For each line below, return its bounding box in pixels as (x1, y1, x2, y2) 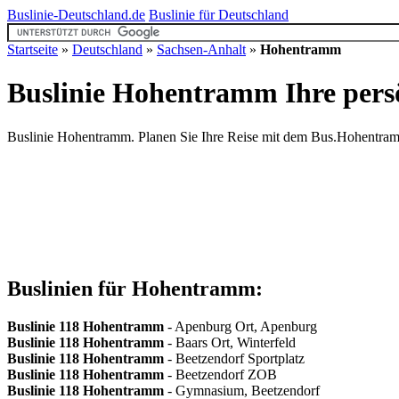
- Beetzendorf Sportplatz (164, 350, 305, 366)
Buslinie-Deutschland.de (7, 7, 145, 22)
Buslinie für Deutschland (149, 7, 289, 22)
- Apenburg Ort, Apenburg (164, 318, 317, 334)
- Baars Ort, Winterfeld (164, 334, 296, 350)
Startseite (7, 42, 58, 57)
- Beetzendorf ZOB (164, 366, 277, 382)
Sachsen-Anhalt (157, 42, 246, 57)
